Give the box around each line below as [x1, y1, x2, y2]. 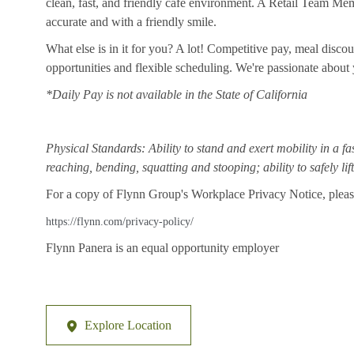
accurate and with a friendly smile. [46, 15, 217, 29]
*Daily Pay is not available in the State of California [46, 88, 307, 102]
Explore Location [85, 318, 171, 333]
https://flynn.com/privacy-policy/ [46, 216, 194, 228]
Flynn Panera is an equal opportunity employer [46, 241, 279, 255]
